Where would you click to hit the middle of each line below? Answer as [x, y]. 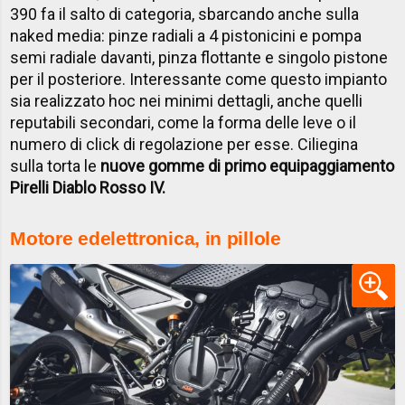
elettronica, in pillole [190, 239]
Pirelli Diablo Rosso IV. [88, 188]
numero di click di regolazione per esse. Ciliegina [184, 145]
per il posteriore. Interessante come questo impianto [199, 80]
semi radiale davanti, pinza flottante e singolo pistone [199, 58]
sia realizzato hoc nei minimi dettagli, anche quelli [187, 101]
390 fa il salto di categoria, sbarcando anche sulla [185, 14]
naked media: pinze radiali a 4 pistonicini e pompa [186, 36]
